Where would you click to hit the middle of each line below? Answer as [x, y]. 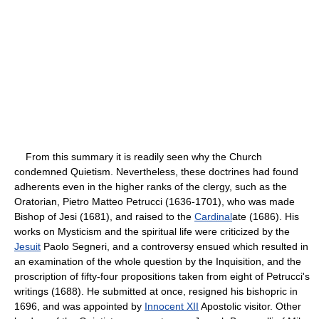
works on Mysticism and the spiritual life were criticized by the [152, 231]
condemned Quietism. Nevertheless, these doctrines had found [156, 171]
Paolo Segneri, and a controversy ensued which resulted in [174, 246]
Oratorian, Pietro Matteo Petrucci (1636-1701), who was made [155, 201]
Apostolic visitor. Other [250, 306]
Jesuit [27, 246]
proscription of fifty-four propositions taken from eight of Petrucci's [162, 276]
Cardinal [213, 216]
